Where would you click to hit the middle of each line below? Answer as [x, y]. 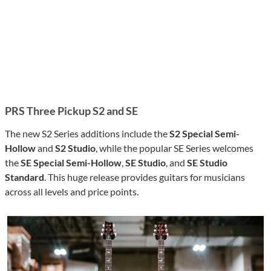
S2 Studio [75, 148]
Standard [24, 177]
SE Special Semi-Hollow [71, 163]
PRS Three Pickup [49, 111]
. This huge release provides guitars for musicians [145, 177]
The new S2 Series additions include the [87, 134]
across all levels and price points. [72, 192]
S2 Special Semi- [204, 134]
